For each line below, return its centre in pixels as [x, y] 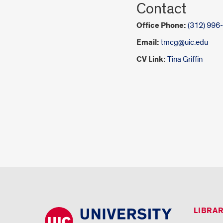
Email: [148, 43]
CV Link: [151, 59]
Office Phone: [161, 26]
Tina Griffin [185, 59]
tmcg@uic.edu [184, 42]
